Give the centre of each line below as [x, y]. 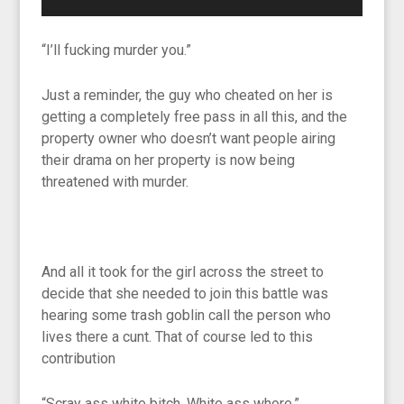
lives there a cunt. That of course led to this [178, 336]
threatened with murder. [115, 181]
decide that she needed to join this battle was [185, 293]
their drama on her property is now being [169, 160]
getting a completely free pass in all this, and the [195, 116]
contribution [79, 358]
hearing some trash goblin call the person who [187, 315]
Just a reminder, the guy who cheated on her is [188, 95]
